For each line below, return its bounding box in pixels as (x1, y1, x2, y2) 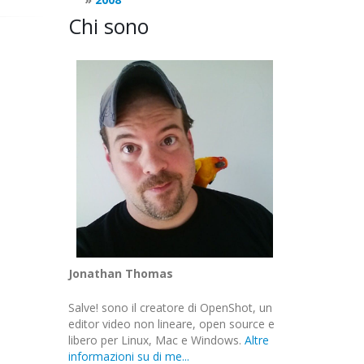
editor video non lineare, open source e (67, 315, 275, 331)
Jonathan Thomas (67, 265, 173, 281)
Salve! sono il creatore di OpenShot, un (67, 299, 272, 315)
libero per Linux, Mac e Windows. (67, 331, 245, 348)
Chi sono (67, 12, 149, 40)
